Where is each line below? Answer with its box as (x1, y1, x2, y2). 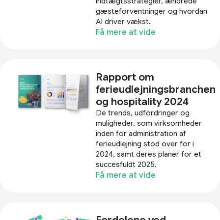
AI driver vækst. (96, 17, 151, 26)
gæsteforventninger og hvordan (96, 6, 208, 16)
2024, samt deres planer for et (96, 149, 202, 159)
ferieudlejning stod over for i (96, 139, 194, 148)
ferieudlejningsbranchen (96, 82, 216, 96)
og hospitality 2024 (96, 95, 189, 108)
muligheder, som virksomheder (96, 118, 202, 128)
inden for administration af (96, 129, 187, 138)
